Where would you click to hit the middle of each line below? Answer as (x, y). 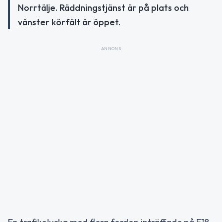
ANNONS (111, 48)
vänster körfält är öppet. (69, 22)
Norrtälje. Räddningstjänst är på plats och (103, 8)
